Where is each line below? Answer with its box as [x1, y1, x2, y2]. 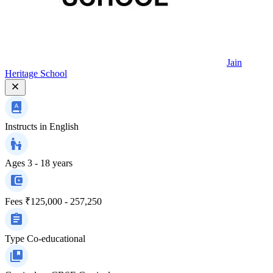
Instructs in [5, 121, 47, 132]
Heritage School [5, 68, 67, 79]
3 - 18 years [27, 157, 73, 168]
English [49, 121, 79, 132]
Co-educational [27, 233, 85, 244]
